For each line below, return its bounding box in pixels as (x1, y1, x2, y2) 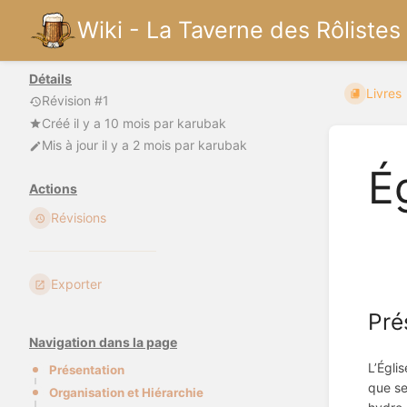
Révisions (51, 210, 107, 226)
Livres (366, 85, 402, 102)
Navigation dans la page (29, 334, 177, 351)
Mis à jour (42, 137, 102, 154)
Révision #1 (42, 93, 109, 109)
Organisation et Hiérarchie (49, 385, 203, 401)
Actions (29, 181, 77, 197)
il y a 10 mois (74, 114, 150, 131)
